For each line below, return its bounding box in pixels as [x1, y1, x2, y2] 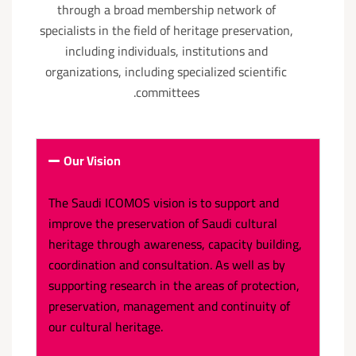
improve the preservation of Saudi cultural [48, 211, 277, 235]
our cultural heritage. [48, 315, 163, 339]
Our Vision [64, 149, 122, 172]
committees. [135, 80, 199, 104]
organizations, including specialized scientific [45, 60, 287, 83]
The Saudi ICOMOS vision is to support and [48, 191, 279, 215]
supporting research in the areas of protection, [48, 273, 300, 297]
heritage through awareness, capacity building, [48, 232, 302, 256]
